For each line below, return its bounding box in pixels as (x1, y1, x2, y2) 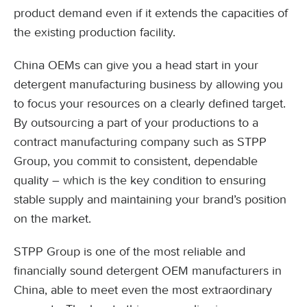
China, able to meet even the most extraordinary (14, 282, 272, 297)
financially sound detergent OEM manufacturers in (14, 263, 282, 278)
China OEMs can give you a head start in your (14, 58, 258, 73)
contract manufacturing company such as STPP (14, 134, 267, 149)
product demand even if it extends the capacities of (14, 5, 288, 21)
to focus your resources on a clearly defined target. (14, 96, 286, 111)
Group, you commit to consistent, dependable (14, 153, 258, 169)
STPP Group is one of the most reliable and (14, 244, 245, 259)
